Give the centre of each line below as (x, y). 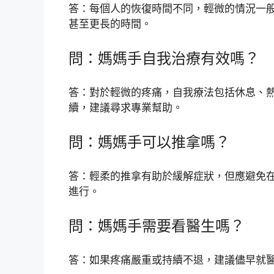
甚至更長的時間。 (110, 24)
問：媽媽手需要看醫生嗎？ (157, 226)
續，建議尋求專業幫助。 (126, 108)
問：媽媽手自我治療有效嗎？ (164, 58)
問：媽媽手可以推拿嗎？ (149, 142)
